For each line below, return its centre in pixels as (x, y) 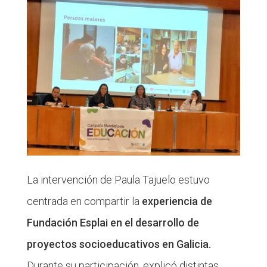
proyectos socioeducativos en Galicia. (119, 244)
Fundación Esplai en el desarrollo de (113, 222)
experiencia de (177, 201)
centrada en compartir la (84, 201)
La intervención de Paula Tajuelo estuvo (118, 179)
